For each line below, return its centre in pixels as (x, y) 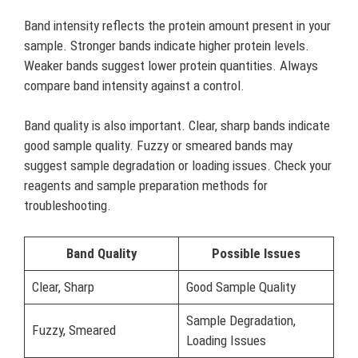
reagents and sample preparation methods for (146, 185)
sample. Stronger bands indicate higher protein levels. (167, 45)
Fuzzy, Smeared (74, 330)
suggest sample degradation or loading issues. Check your (178, 165)
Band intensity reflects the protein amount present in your (177, 25)
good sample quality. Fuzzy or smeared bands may (158, 145)
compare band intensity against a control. (134, 85)
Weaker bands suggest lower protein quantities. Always (171, 65)
